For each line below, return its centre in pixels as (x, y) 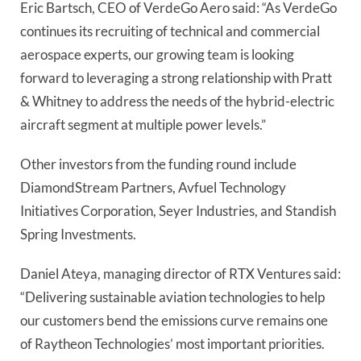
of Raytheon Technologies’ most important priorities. (172, 344)
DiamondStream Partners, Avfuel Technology (153, 188)
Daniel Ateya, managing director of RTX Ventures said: (180, 274)
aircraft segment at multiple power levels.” (143, 124)
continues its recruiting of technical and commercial (170, 31)
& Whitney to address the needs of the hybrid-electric (177, 101)
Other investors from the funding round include (158, 164)
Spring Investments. (78, 234)
